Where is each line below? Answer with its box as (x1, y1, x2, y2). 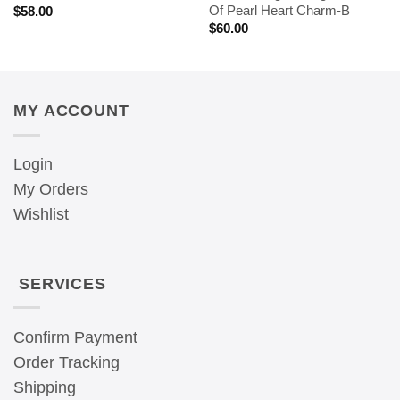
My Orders (13, 180, 88, 199)
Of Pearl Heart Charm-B (208, 3, 350, 19)
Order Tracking (13, 353, 120, 371)
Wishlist (13, 205, 69, 224)
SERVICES (13, 274, 106, 293)
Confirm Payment (13, 328, 137, 346)
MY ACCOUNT (13, 102, 129, 121)
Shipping (13, 378, 76, 396)
